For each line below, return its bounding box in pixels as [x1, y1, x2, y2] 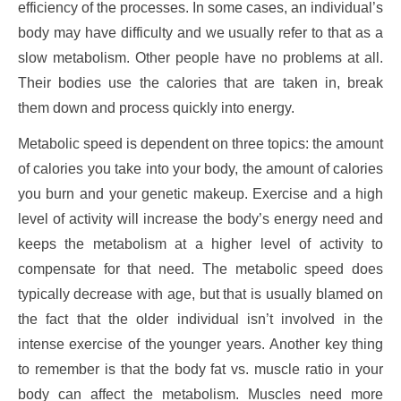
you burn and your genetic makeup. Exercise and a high [17, 186, 384, 202]
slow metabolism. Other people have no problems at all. [17, 50, 384, 66]
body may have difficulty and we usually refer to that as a [17, 25, 384, 41]
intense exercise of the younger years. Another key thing [17, 337, 384, 353]
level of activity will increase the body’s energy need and [17, 211, 384, 227]
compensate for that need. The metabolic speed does [17, 261, 384, 277]
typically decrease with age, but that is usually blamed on [17, 286, 384, 303]
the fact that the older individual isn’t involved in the [17, 311, 384, 328]
